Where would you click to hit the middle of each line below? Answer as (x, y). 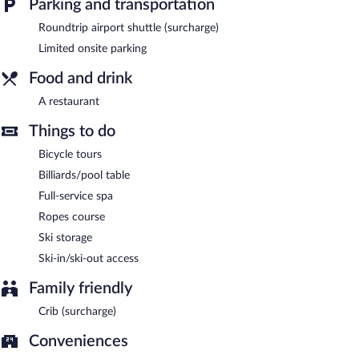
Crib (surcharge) (77, 311)
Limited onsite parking (93, 48)
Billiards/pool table (84, 175)
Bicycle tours (70, 154)
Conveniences (79, 341)
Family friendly (81, 288)
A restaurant (69, 101)
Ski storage (65, 238)
